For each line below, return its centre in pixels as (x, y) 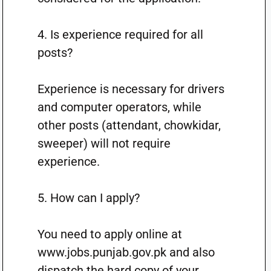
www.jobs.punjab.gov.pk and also (126, 252)
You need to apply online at (109, 234)
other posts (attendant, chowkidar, (129, 125)
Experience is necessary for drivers (131, 89)
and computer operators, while (119, 107)
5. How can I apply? (88, 198)
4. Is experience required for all (120, 34)
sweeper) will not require (104, 143)
